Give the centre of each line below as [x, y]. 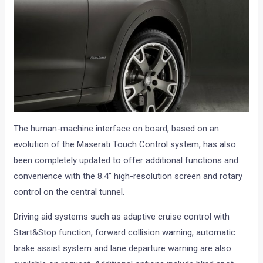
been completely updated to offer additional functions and [126, 161]
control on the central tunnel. [69, 192]
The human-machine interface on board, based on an [117, 129]
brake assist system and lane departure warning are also [123, 249]
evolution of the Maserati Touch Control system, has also [125, 145]
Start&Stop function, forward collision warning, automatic [125, 233]
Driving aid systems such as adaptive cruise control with [122, 217]
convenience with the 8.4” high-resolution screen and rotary [128, 176]
